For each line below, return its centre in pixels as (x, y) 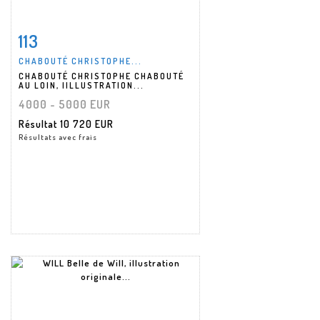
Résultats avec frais (58, 137)
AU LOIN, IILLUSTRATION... (81, 85)
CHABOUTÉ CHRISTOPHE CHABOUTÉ (101, 76)
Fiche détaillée (64, 37)
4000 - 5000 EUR (65, 104)
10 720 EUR (87, 124)
